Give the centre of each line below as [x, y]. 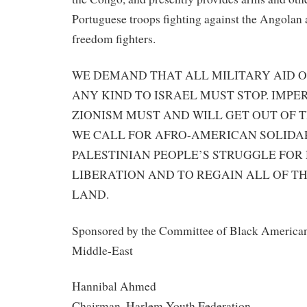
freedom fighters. [114, 39]
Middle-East [102, 250]
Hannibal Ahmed [114, 286]
